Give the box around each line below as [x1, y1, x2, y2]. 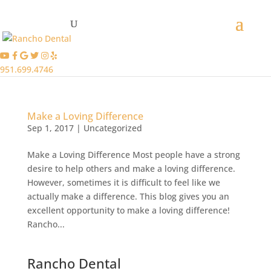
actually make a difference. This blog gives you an [27, 191, 229, 202]
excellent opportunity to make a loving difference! [27, 204, 230, 216]
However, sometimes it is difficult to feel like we [27, 177, 220, 188]
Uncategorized [83, 122, 142, 134]
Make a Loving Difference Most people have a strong [27, 149, 240, 160]
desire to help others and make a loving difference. [27, 163, 235, 174]
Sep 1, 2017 [27, 122, 74, 134]
